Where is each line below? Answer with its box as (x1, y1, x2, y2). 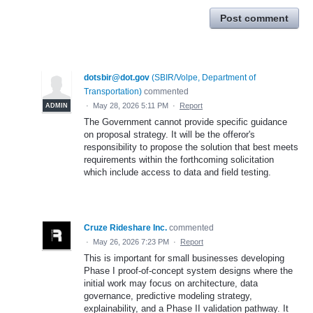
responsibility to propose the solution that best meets (84, 142, 298, 153)
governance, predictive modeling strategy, (84, 291, 252, 302)
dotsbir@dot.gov (84, 73, 150, 83)
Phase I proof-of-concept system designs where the (84, 265, 293, 277)
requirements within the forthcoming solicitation (84, 154, 274, 166)
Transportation (84, 87, 139, 97)
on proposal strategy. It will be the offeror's (84, 129, 255, 140)
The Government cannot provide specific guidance (84, 117, 287, 128)
